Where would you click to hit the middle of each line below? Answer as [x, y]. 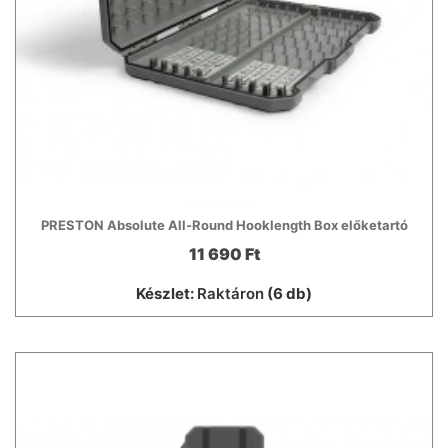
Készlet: [166, 294]
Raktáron [230, 294]
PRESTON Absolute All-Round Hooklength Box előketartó [224, 225]
